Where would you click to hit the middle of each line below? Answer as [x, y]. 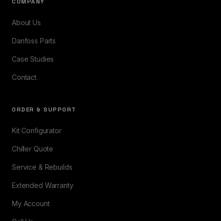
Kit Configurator [37, 130]
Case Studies [33, 59]
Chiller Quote [33, 149]
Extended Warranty [43, 185]
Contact [24, 77]
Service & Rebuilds [42, 167]
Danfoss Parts [34, 41]
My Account [31, 203]
